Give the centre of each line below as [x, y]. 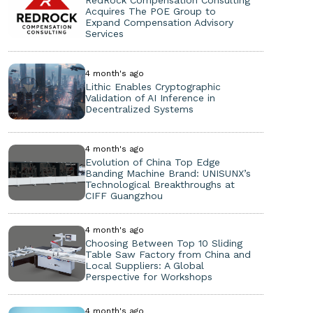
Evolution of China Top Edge [152, 162]
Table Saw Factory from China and [168, 254]
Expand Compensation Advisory [159, 22]
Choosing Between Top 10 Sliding [163, 243]
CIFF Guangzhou [124, 195]
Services [104, 33]
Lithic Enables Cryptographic [153, 86]
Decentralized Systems [139, 109]
